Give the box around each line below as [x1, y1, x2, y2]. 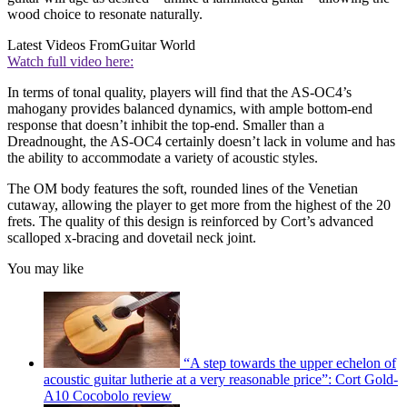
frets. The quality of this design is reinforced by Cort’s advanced [7, 213, 373, 229]
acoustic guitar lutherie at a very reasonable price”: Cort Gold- [44, 371, 398, 387]
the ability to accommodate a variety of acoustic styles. [7, 149, 318, 165]
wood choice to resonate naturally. [7, 5, 203, 22]
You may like [7, 260, 84, 276]
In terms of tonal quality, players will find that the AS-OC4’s [7, 84, 352, 100]
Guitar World [120, 36, 195, 53]
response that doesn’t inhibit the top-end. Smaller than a [7, 116, 324, 133]
